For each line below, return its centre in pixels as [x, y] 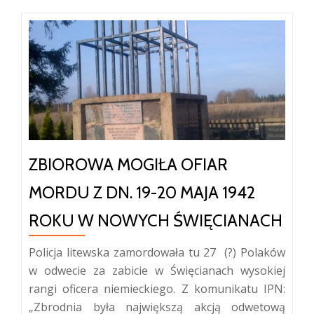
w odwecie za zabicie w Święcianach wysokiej [157, 270]
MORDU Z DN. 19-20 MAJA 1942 [142, 192]
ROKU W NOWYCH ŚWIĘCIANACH [156, 220]
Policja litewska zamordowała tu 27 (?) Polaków [157, 252]
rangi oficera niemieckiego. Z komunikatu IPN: [157, 288]
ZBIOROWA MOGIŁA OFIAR [128, 164]
